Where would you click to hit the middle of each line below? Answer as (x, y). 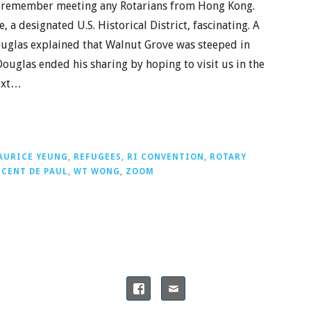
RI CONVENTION (166, 157)
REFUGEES (98, 157)
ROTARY (228, 157)
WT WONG (97, 171)
